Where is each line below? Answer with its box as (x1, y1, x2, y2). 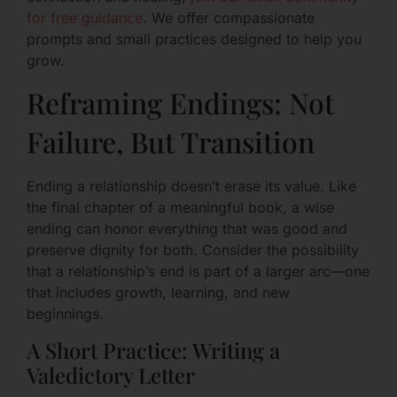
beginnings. (27, 305, 104, 323)
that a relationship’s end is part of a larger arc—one (27, 262, 370, 281)
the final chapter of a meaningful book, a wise (27, 198, 334, 217)
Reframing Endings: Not (27, 83, 334, 122)
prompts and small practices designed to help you (27, 29, 362, 48)
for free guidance (27, 8, 143, 27)
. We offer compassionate (143, 8, 315, 27)
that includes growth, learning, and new (27, 284, 290, 302)
